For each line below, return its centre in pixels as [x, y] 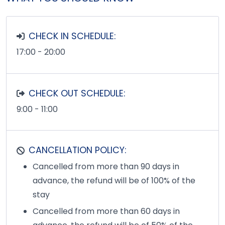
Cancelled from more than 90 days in [106, 167]
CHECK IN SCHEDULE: [72, 36]
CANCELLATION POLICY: [77, 150]
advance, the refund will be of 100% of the [114, 181]
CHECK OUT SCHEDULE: [77, 93]
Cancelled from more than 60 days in [106, 211]
